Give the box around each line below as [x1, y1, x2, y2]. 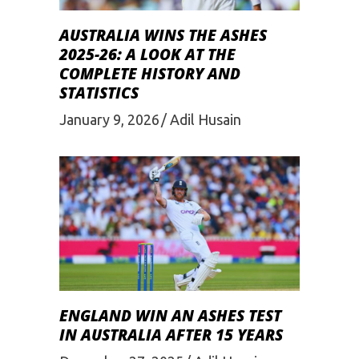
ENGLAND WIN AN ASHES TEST [59, 305, 281, 327]
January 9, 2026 [59, 111, 159, 127]
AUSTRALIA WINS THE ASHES [59, 25, 267, 46]
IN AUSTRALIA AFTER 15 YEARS [59, 325, 283, 346]
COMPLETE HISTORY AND [59, 63, 240, 85]
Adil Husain [170, 111, 241, 127]
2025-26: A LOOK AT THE [59, 44, 236, 66]
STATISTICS [59, 83, 139, 104]
